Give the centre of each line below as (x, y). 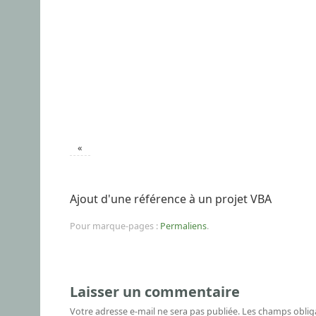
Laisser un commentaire (155, 291)
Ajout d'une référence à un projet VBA (171, 199)
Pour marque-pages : (115, 226)
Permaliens (183, 226)
